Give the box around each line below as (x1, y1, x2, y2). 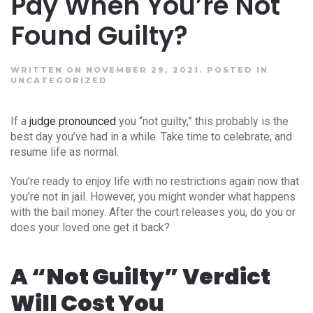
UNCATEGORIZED (10, 75, 108, 85)
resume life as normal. (10, 145, 119, 159)
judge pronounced (29, 114, 116, 128)
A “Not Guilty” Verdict (10, 260, 270, 292)
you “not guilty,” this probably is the (116, 114, 289, 128)
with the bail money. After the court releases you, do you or (10, 205, 296, 219)
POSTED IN (207, 64, 268, 75)
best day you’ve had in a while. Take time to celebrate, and (10, 129, 292, 143)
